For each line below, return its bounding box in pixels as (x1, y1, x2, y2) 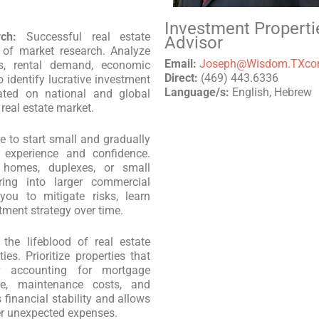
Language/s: (164, 85, 230, 100)
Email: (164, 57, 200, 71)
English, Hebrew (229, 85, 313, 100)
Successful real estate (16, 30, 151, 43)
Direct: (164, 71, 199, 85)
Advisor (164, 33, 224, 53)
